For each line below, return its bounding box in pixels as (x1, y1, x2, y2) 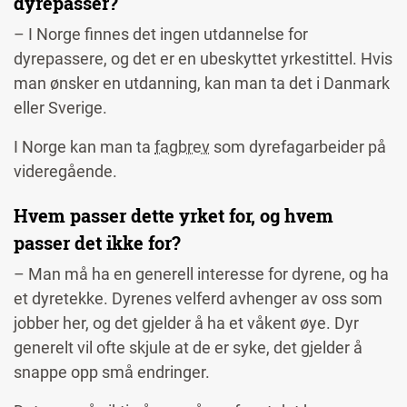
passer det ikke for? (14, 231, 185, 255)
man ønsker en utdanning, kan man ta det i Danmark (14, 74, 390, 94)
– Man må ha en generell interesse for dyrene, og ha (14, 264, 389, 284)
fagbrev (154, 137, 210, 157)
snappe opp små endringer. (14, 362, 213, 382)
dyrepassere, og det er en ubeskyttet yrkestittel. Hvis (14, 49, 392, 69)
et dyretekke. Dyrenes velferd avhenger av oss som (14, 289, 382, 309)
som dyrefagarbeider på (210, 137, 386, 157)
